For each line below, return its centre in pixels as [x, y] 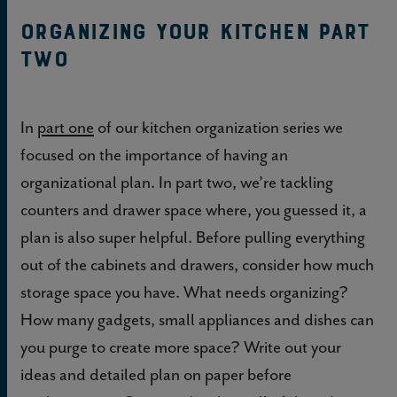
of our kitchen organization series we [218, 127]
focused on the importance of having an [154, 154]
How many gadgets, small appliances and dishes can [197, 319]
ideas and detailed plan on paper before [156, 374]
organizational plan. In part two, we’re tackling [177, 182]
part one [66, 127]
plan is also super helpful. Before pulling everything [193, 237]
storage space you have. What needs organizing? [184, 292]
